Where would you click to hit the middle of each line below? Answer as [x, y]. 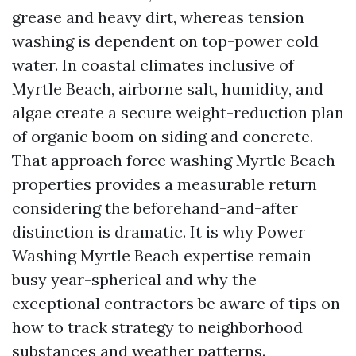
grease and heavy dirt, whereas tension [158, 17]
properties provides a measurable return [164, 184]
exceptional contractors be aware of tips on [176, 303]
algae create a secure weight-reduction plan [178, 112]
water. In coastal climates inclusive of [153, 65]
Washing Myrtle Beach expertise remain [162, 255]
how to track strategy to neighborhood [157, 327]
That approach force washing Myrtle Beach [174, 160]
